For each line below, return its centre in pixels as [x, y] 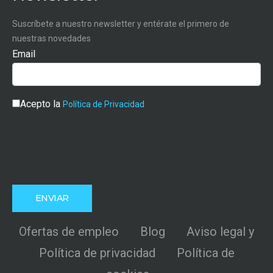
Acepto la [41, 104]
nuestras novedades [51, 39]
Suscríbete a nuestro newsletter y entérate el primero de [121, 24]
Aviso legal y [220, 232]
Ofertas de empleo [69, 232]
